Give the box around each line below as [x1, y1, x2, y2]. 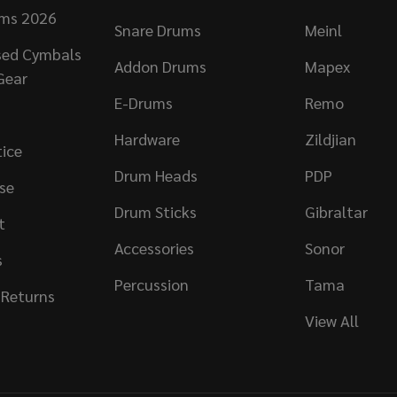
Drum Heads [113, 164, 198, 185]
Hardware [113, 128, 180, 149]
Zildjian [304, 128, 356, 149]
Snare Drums [113, 19, 201, 40]
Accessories [113, 237, 194, 258]
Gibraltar [304, 200, 368, 222]
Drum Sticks [113, 200, 197, 222]
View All [304, 309, 359, 331]
